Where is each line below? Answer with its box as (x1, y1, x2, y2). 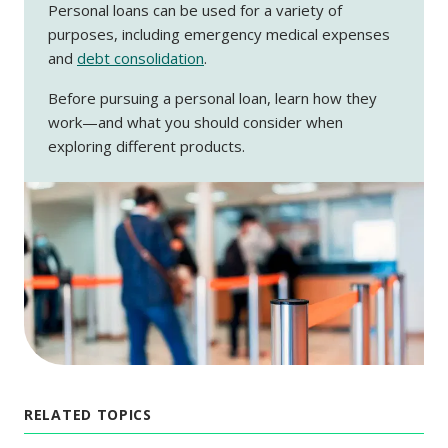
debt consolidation (77, 47, 204, 68)
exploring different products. (48, 135, 245, 156)
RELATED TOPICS (24, 405, 152, 425)
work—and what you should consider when (48, 111, 343, 132)
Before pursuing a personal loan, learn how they (48, 87, 377, 108)
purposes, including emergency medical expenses (48, 23, 390, 44)
